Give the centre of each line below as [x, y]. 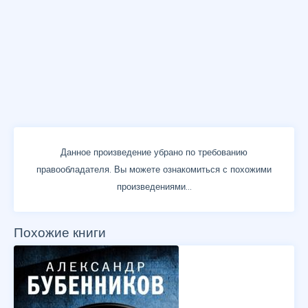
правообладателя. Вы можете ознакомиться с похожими [154, 169]
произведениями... [154, 187]
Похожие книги [60, 232]
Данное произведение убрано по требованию [154, 152]
